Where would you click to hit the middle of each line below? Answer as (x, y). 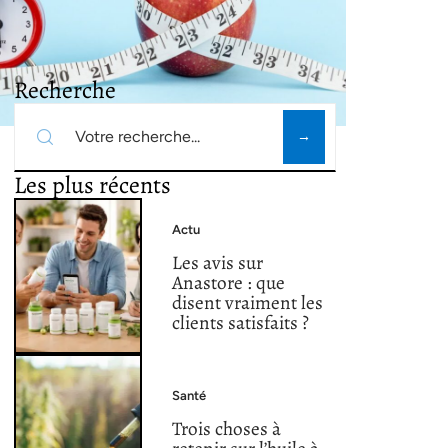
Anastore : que (229, 283)
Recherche (65, 90)
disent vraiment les (248, 303)
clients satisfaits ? (241, 323)
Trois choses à (227, 429)
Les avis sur (218, 263)
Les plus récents (92, 185)
